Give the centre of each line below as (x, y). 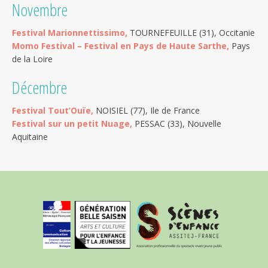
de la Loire (32, 59)
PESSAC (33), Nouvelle (177, 124)
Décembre (39, 88)
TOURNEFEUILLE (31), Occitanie (191, 33)
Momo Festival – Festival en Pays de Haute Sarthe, (121, 46)
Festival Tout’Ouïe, (53, 111)
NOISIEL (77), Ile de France (147, 111)
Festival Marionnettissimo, (70, 33)
